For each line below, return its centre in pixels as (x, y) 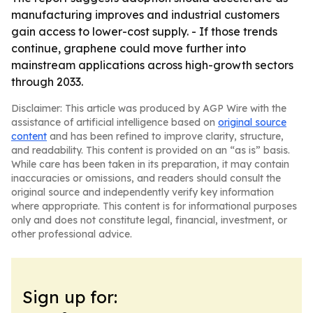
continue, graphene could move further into (129, 48)
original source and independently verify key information (143, 192)
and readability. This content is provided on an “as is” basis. (151, 150)
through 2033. (47, 82)
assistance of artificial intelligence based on (115, 122)
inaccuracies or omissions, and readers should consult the (146, 178)
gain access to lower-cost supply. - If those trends (144, 31)
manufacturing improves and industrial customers (145, 15)
